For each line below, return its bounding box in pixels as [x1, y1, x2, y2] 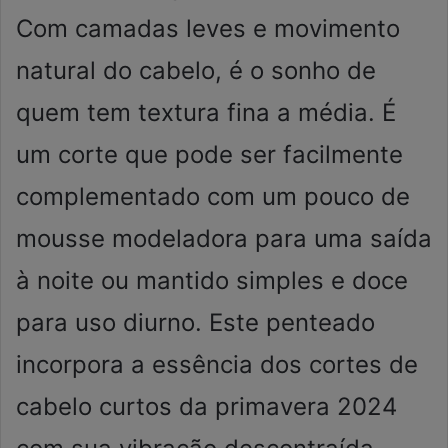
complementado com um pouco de [16, 182, 410, 212]
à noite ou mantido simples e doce [16, 266, 408, 296]
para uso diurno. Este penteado [16, 308, 375, 338]
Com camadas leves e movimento [16, 14, 400, 44]
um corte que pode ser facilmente [16, 140, 403, 170]
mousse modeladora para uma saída [16, 224, 432, 254]
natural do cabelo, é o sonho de [16, 56, 376, 86]
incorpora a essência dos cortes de [16, 350, 418, 380]
